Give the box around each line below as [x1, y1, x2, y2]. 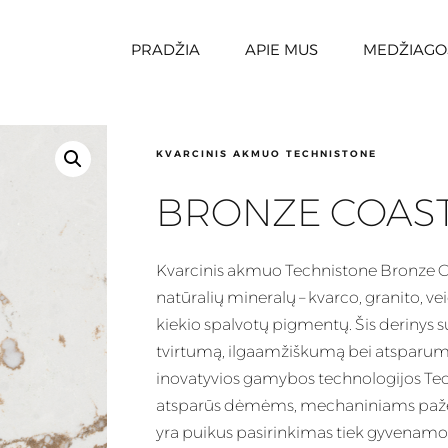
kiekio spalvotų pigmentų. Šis [156, 315, 379, 335]
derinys [379, 315, 434, 335]
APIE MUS [245, 40, 319, 59]
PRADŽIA [131, 40, 201, 59]
